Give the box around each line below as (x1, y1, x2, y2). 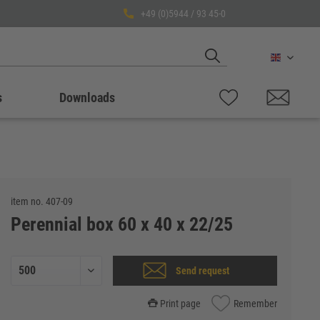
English (281, 56, 309, 68)
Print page (160, 297, 201, 309)
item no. (11, 196, 46, 207)
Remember (234, 297, 278, 309)
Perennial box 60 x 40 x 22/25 (11, 214, 234, 235)
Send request (174, 265, 230, 276)
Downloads (59, 90, 115, 105)
